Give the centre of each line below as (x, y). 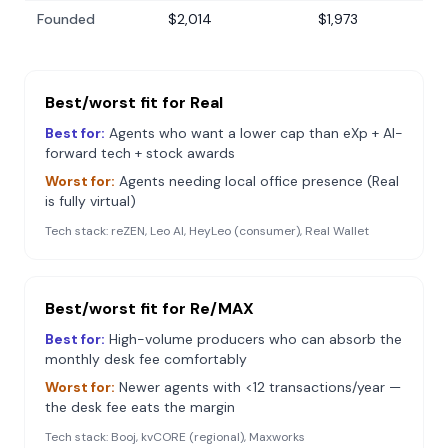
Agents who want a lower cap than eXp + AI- (256, 133)
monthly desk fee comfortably (146, 359)
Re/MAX (222, 308)
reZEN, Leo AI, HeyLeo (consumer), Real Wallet (240, 231)
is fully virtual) (90, 201)
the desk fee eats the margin (140, 407)
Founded (66, 19)
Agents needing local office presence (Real (259, 181)
